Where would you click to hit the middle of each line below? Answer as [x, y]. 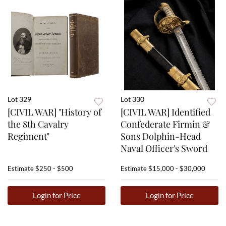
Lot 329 [19, 99]
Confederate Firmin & [165, 124]
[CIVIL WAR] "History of [54, 112]
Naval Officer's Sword [164, 149]
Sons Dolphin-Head [161, 136]
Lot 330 [132, 99]
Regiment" [29, 136]
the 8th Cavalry [38, 124]
